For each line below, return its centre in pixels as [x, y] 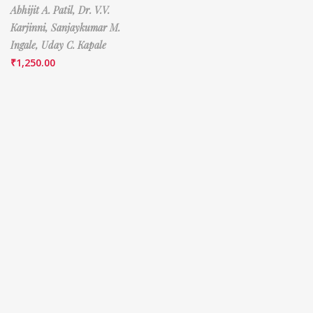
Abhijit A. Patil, [44, 10]
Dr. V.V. [94, 10]
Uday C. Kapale [74, 45]
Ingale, [26, 45]
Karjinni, [31, 27]
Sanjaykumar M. [86, 27]
